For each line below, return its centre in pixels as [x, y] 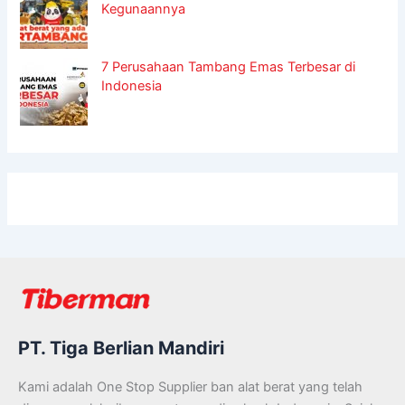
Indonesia [132, 86]
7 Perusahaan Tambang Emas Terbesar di [229, 67]
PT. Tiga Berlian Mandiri [121, 348]
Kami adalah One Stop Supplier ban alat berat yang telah [190, 386]
